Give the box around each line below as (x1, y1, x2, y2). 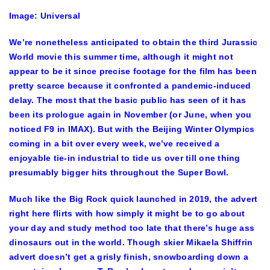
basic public (115, 95, 168, 105)
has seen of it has (167, 95, 246, 105)
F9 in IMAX (44, 124, 90, 134)
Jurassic (221, 37, 258, 47)
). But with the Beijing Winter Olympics (89, 124, 255, 134)
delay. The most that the (9, 95, 115, 105)
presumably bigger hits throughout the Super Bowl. (9, 168, 229, 177)
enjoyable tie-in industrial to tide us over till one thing (9, 153, 240, 163)
